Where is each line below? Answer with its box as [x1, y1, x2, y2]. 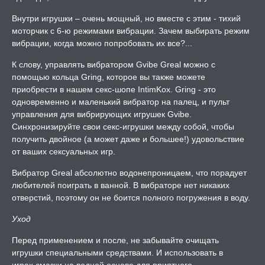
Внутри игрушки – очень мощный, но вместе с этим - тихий [12, 14, 241, 23]
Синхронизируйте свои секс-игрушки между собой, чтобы [12, 122, 234, 131]
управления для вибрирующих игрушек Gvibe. [12, 109, 192, 119]
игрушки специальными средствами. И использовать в [12, 248, 223, 257]
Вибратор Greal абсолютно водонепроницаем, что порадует [12, 168, 247, 177]
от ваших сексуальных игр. [12, 147, 115, 156]
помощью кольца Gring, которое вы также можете [12, 72, 205, 82]
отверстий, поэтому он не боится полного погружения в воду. [12, 193, 250, 202]
